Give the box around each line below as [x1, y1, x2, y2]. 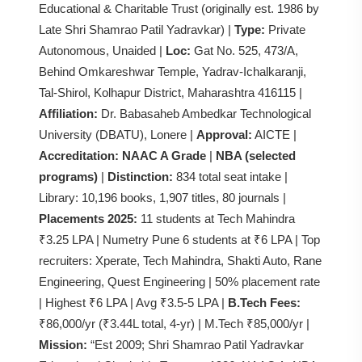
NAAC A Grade [122, 149, 206, 162]
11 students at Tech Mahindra [137, 212, 295, 225]
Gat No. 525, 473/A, [191, 44, 298, 57]
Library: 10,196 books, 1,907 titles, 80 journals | [39, 191, 286, 204]
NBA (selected [216, 149, 296, 162]
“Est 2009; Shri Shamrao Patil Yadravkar [87, 338, 304, 351]
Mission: [39, 338, 87, 351]
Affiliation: [39, 107, 98, 120]
